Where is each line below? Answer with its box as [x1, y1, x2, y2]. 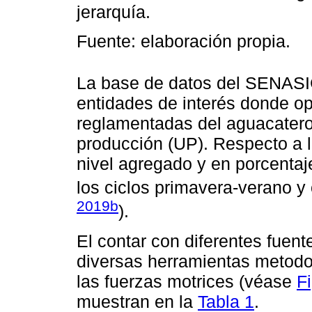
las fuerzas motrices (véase [77, 271, 297, 291]
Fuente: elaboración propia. [77, 31, 290, 51]
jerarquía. [77, 1, 150, 22]
